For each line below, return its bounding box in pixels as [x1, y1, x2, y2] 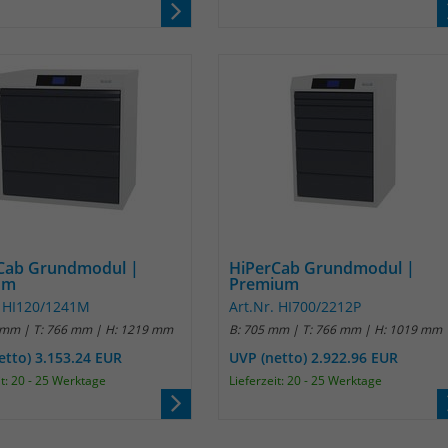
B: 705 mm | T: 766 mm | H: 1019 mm [229, 321, 442, 338]
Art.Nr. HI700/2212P [229, 297, 361, 316]
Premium [229, 273, 299, 295]
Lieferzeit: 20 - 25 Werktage [229, 372, 382, 389]
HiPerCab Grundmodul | [229, 257, 415, 279]
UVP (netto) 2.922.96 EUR [229, 348, 398, 367]
